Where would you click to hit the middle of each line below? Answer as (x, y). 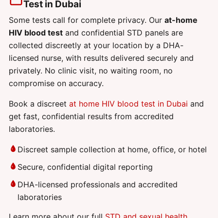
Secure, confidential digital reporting (85, 167)
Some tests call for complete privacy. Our (87, 20)
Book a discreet (39, 104)
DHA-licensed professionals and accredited (98, 185)
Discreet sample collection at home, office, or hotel (112, 150)
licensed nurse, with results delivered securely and (101, 58)
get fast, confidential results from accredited (91, 117)
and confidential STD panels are (123, 33)
